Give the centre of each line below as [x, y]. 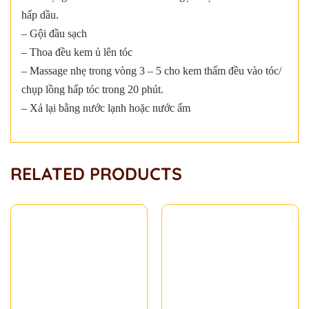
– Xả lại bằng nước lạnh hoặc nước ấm [106, 108]
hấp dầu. [40, 14]
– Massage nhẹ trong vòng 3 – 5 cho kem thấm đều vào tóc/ [151, 70]
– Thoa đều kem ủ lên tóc [77, 52]
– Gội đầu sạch [54, 33]
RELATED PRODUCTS [96, 174]
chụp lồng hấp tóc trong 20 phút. [92, 89]
